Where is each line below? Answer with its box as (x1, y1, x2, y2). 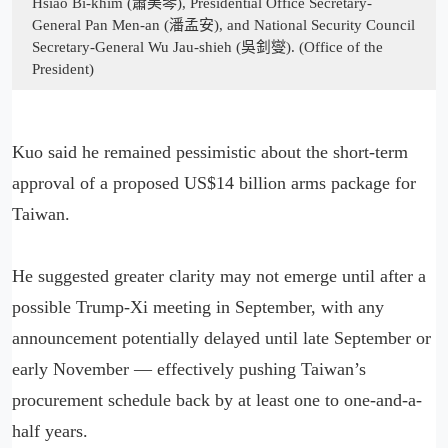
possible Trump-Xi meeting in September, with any (12, 296, 384, 317)
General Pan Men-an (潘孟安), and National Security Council (32, 16, 415, 33)
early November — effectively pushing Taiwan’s (12, 358, 366, 379)
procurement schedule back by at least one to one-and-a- (12, 389, 422, 410)
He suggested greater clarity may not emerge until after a (12, 265, 426, 286)
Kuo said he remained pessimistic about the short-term (12, 141, 408, 162)
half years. (12, 420, 88, 441)
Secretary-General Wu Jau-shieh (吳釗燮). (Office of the (32, 38, 383, 55)
